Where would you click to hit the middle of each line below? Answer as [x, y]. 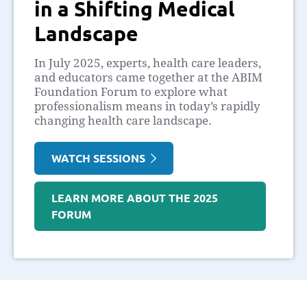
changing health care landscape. [123, 120]
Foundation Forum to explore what [131, 91]
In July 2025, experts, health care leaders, [148, 63]
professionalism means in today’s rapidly [147, 106]
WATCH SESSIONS [101, 158]
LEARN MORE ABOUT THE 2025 [135, 197]
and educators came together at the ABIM [148, 77]
